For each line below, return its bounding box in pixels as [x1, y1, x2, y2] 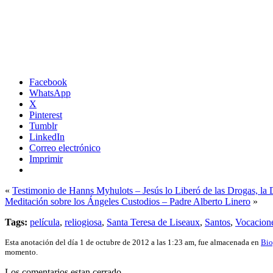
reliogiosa [65, 217, 102, 228]
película [30, 217, 60, 228]
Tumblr [29, 121, 57, 132]
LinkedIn [29, 132, 65, 143]
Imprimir [29, 154, 63, 165]
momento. [5, 247, 38, 257]
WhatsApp [29, 88, 71, 99]
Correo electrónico [29, 143, 101, 154]
